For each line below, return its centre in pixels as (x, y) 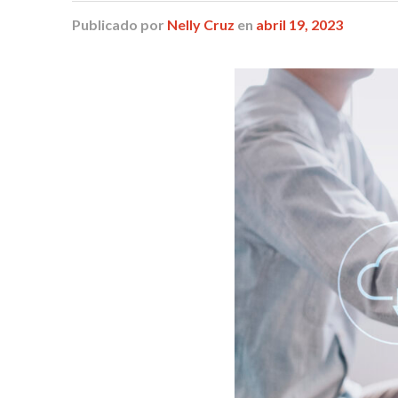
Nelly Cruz (200, 24)
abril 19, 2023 (299, 24)
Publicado (104, 24)
